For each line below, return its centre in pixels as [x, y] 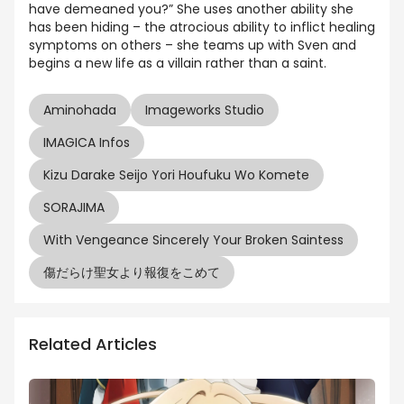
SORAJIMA [74, 208]
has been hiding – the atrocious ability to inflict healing [202, 28]
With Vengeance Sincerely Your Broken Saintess [193, 240]
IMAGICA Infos [87, 143]
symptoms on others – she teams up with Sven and [193, 46]
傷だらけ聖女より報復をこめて [132, 273]
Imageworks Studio [205, 110]
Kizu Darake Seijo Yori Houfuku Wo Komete [176, 175]
